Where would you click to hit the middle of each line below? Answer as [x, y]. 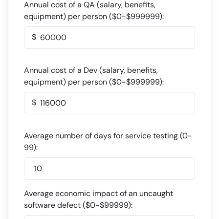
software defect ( [55, 205]
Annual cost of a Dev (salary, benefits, [91, 70]
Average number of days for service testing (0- [108, 136]
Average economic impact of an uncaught [99, 193]
